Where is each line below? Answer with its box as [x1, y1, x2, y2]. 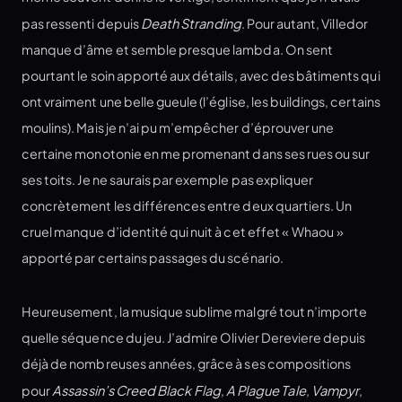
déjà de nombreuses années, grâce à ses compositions [22, 355, 352, 372]
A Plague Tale [225, 382, 306, 399]
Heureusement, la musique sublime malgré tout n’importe [22, 303, 368, 320]
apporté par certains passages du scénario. [22, 249, 284, 266]
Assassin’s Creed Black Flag [52, 382, 221, 399]
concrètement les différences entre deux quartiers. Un [22, 197, 353, 214]
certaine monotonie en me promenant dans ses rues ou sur [22, 144, 371, 162]
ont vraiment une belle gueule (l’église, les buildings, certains [22, 92, 380, 109]
